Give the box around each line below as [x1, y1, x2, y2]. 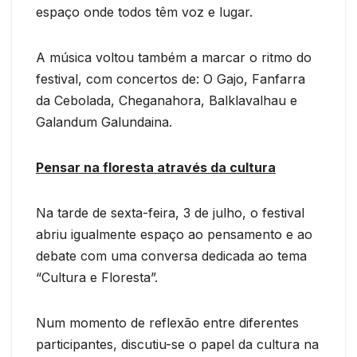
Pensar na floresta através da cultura [36, 159, 276, 175]
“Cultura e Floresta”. [36, 269, 158, 285]
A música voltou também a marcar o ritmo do [36, 49, 312, 65]
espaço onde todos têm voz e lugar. [36, 3, 253, 20]
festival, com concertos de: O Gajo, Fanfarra [36, 70, 305, 87]
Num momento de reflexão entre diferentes [36, 314, 299, 331]
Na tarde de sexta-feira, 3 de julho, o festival [36, 204, 304, 221]
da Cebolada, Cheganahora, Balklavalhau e [36, 92, 297, 108]
